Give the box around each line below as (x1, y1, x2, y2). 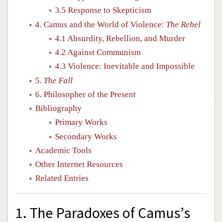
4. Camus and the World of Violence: (35, 19, 166, 29)
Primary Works (55, 117, 108, 127)
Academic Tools (35, 145, 92, 155)
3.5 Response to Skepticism (55, 5, 151, 15)
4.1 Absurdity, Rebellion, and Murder (55, 33, 185, 43)
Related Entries (35, 173, 89, 183)
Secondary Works (55, 131, 117, 141)
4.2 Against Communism (55, 48, 141, 57)
